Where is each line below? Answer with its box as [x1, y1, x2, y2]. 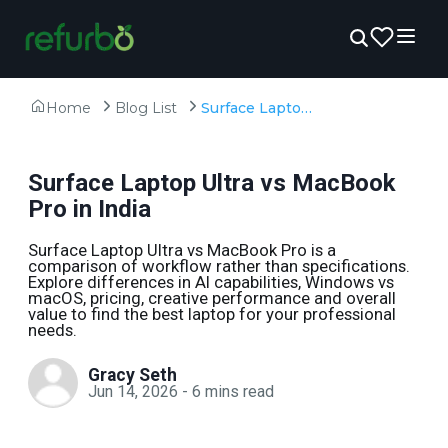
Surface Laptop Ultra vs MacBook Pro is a [28, 240, 336, 260]
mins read [205, 381, 274, 401]
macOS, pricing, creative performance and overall [28, 288, 396, 308]
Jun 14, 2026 [88, 381, 178, 401]
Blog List [115, 99, 177, 117]
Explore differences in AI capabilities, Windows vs [28, 272, 394, 292]
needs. [28, 320, 77, 340]
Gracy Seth [88, 364, 177, 385]
